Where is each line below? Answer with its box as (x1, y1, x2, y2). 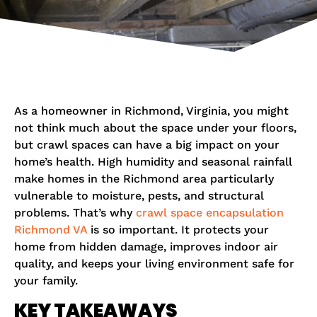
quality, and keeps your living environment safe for (14, 257, 294, 271)
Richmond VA (14, 223, 87, 237)
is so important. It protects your (87, 223, 269, 237)
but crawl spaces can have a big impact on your (14, 138, 279, 152)
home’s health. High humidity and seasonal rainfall (14, 155, 292, 169)
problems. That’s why (14, 206, 136, 220)
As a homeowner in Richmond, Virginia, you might (14, 104, 289, 118)
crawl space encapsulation (136, 206, 284, 220)
